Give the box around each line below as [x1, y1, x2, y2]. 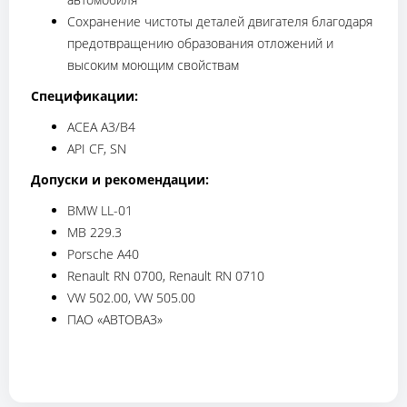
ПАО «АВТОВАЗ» [67, 311, 163, 329]
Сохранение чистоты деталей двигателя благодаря [67, 13, 372, 31]
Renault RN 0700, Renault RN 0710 [67, 267, 264, 285]
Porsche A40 [67, 245, 139, 263]
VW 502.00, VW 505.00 [67, 289, 195, 307]
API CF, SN [67, 140, 126, 158]
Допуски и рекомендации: [31, 171, 209, 189]
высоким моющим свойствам [67, 56, 239, 74]
